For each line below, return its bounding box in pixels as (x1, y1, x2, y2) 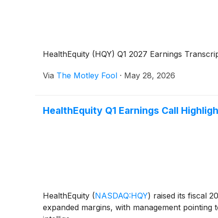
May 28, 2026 (124, 71, 175, 81)
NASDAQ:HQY (95, 191, 148, 201)
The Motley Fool (56, 71, 117, 81)
